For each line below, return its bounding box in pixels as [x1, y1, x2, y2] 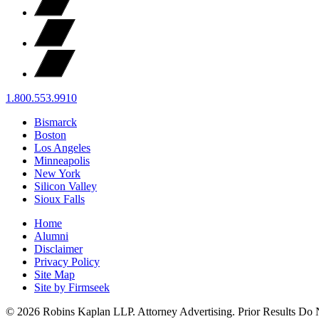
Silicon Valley [34, 179, 97, 192]
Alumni [34, 229, 68, 242]
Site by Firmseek [34, 281, 110, 293]
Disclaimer [34, 242, 83, 255]
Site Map [34, 268, 75, 281]
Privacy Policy [34, 255, 100, 268]
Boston [34, 128, 66, 141]
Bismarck [34, 115, 77, 128]
